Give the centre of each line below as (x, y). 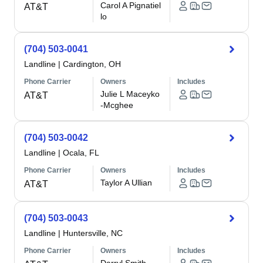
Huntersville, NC (93, 233)
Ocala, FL (81, 153)
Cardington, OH (92, 64)
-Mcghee (117, 105)
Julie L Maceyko (130, 94)
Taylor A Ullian (127, 183)
